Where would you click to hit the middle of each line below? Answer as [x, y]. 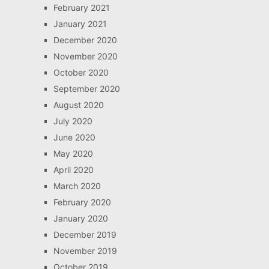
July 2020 [73, 121]
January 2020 [80, 218]
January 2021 [80, 24]
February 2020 [82, 202]
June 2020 [74, 137]
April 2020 [73, 170]
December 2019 [85, 234]
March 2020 [77, 186]
